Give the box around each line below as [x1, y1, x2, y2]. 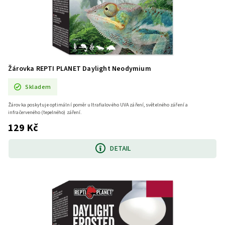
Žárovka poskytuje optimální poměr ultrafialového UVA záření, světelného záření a [8, 101, 188, 109]
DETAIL [110, 143, 131, 154]
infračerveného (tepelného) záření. [8, 109, 82, 117]
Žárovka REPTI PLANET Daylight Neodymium [8, 64, 151, 74]
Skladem [25, 82, 51, 91]
